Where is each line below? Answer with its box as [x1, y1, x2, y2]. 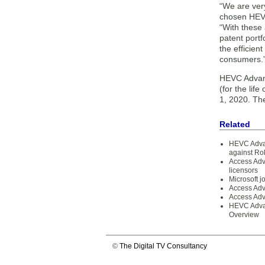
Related [219, 119, 250, 129]
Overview [229, 211, 259, 219]
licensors [229, 166, 258, 174]
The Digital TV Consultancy [119, 242, 207, 250]
